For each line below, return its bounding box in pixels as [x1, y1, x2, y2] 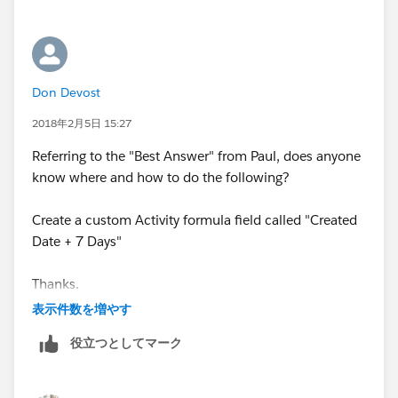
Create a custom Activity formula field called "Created [32, 211, 357, 228]
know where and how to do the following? [32, 168, 290, 186]
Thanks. [32, 275, 79, 292]
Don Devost [32, 84, 100, 100]
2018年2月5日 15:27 [32, 115, 131, 131]
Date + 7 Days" [32, 232, 122, 250]
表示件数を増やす [32, 300, 131, 317]
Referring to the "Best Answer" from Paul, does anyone [32, 147, 361, 164]
